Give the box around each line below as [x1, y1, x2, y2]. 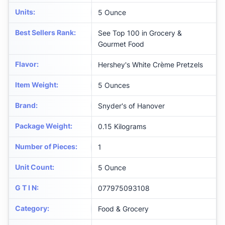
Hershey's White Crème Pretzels [98, 60, 203, 69]
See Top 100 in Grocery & [98, 29, 182, 38]
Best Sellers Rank [15, 28, 74, 37]
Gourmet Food [98, 40, 144, 49]
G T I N [15, 183, 37, 192]
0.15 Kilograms [98, 122, 146, 131]
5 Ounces [98, 81, 130, 90]
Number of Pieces [15, 142, 75, 151]
